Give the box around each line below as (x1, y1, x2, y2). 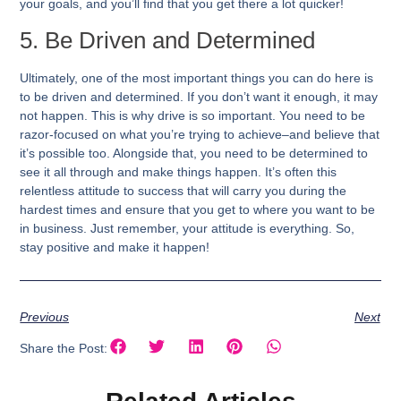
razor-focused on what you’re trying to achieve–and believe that (20, 126, 380, 141)
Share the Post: (20, 340, 108, 355)
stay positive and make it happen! (20, 239, 210, 254)
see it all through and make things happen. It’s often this (20, 164, 337, 179)
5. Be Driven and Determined (20, 26, 316, 54)
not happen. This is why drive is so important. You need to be (20, 107, 366, 123)
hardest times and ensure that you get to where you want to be (20, 201, 376, 217)
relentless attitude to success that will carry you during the (20, 183, 347, 198)
